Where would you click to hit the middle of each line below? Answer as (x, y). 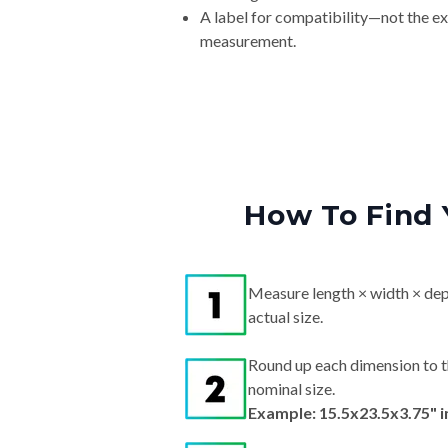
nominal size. (291, 389)
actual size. (285, 317)
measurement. (248, 41)
